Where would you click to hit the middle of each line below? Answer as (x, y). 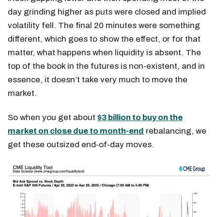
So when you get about (53, 117)
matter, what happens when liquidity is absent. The (104, 52)
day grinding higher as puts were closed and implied (107, 12)
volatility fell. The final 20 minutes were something (104, 25)
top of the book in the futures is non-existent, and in (106, 66)
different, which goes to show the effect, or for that (104, 39)
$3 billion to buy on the (140, 117)
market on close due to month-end (76, 131)
